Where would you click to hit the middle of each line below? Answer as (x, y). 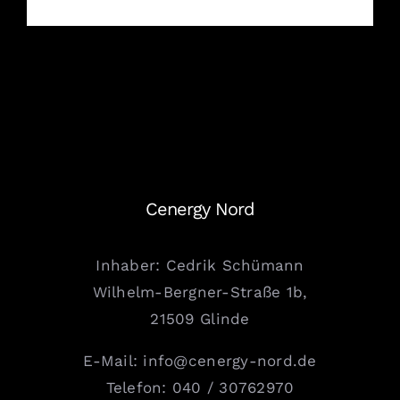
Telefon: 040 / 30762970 (200, 388)
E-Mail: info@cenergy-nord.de (200, 361)
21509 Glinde (200, 319)
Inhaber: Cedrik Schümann (200, 266)
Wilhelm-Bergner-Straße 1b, (200, 292)
